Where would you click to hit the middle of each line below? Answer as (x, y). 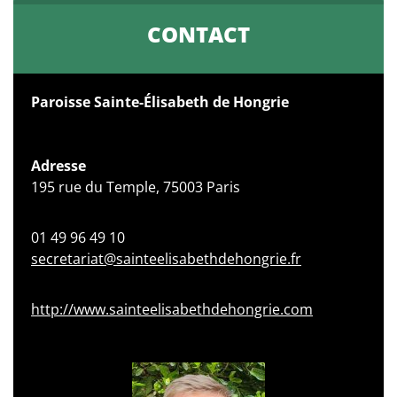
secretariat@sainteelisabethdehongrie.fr (166, 259)
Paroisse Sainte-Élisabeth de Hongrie (160, 102)
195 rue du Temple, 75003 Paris (136, 187)
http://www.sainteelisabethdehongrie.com (172, 309)
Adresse (58, 166)
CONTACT (198, 34)
